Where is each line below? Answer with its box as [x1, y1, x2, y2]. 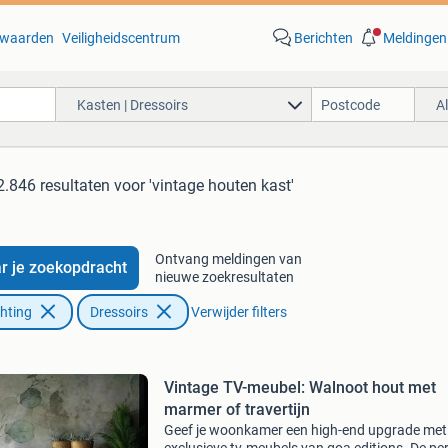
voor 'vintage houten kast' [114, 176, 294, 195]
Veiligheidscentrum [61, 30, 180, 46]
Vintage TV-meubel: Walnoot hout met [163, 378, 436, 397]
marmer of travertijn [163, 400, 310, 419]
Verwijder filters [190, 304, 287, 320]
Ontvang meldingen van [154, 251, 302, 267]
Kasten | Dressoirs [76, 96, 188, 113]
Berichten [293, 30, 353, 46]
